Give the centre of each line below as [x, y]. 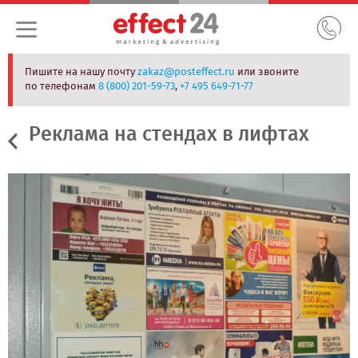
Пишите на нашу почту [81, 72]
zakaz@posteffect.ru [186, 72]
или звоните [267, 72]
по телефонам [62, 87]
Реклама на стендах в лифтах [169, 135]
